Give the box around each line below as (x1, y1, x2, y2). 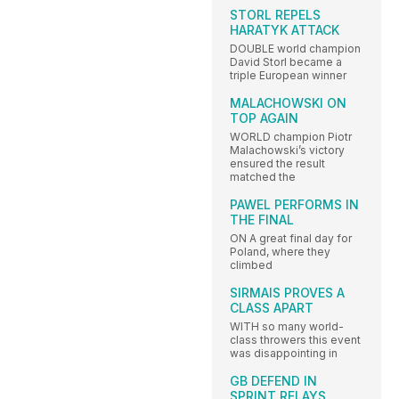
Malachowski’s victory (230, 143, 345, 158)
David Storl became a (230, 55, 342, 69)
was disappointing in (230, 346, 338, 361)
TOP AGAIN (230, 110, 298, 126)
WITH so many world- (230, 320, 344, 334)
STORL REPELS (230, 7, 321, 23)
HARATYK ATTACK (230, 22, 339, 38)
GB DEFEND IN (230, 373, 317, 389)
